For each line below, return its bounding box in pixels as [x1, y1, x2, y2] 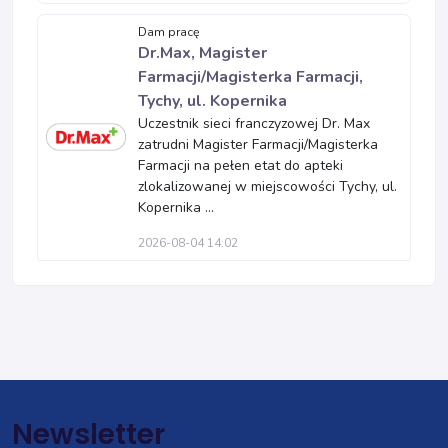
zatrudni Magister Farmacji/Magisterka [138, 134, 378, 154]
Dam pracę [138, 23, 200, 40]
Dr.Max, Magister [138, 41, 267, 64]
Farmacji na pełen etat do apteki [138, 155, 343, 175]
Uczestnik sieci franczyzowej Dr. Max [138, 113, 370, 133]
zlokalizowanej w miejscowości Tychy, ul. [138, 176, 397, 196]
